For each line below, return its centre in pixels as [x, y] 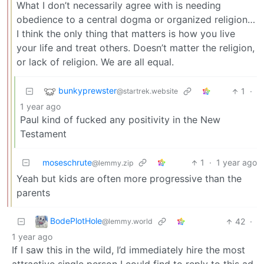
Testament [43, 134]
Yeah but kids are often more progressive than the [129, 179]
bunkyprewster [88, 91]
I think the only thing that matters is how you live [126, 34]
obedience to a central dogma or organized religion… [136, 20]
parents [33, 193]
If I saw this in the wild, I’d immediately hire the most [128, 250]
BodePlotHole [76, 221]
